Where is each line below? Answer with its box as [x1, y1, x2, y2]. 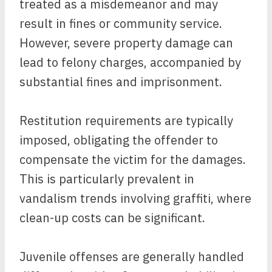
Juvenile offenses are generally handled [19, 248, 244, 265]
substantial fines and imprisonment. [19, 73, 222, 90]
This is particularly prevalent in [19, 171, 194, 187]
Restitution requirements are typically [19, 112, 233, 129]
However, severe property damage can [19, 35, 233, 51]
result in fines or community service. [19, 15, 222, 32]
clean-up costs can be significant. [19, 209, 205, 226]
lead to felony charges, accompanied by [19, 54, 241, 70]
